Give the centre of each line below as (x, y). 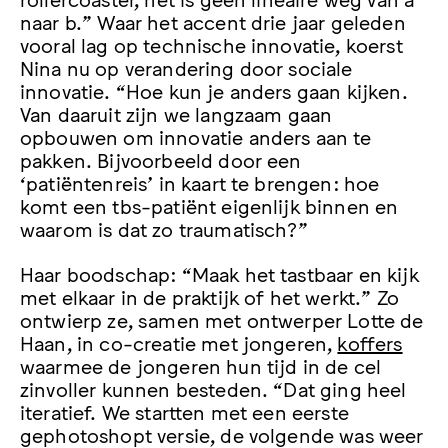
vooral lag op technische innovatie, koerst (211, 43)
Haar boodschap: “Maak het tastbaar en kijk (219, 273)
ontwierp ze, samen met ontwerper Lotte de (222, 319)
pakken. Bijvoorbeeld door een (161, 158)
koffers (370, 342)
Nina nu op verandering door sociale (186, 66)
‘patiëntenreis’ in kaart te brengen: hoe (200, 181)
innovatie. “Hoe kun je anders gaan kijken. (214, 89)
